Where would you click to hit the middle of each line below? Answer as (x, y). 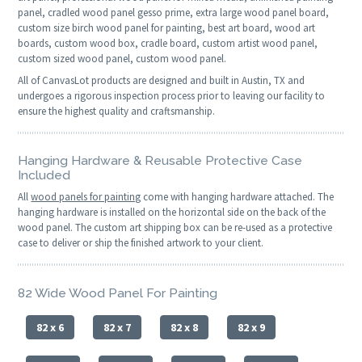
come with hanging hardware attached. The (238, 197)
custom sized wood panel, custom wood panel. (122, 58)
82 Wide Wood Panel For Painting (118, 293)
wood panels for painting (86, 197)
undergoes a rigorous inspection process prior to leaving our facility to (172, 95)
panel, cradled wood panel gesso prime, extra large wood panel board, (174, 12)
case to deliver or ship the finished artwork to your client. (141, 243)
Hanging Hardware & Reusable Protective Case (160, 161)
